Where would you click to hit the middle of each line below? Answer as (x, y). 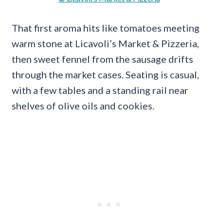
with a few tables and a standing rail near (100, 90)
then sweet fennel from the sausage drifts (102, 59)
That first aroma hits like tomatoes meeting (106, 28)
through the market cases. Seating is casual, (105, 75)
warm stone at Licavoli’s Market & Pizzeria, (105, 44)
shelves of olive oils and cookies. (83, 106)
